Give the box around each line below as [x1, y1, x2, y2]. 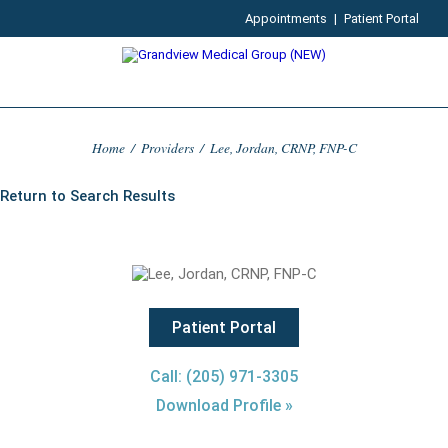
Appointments [245, 11, 328, 26]
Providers [140, 138, 194, 157]
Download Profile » [155, 396, 293, 415]
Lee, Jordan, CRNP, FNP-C [209, 138, 357, 157]
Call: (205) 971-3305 [150, 367, 298, 386]
